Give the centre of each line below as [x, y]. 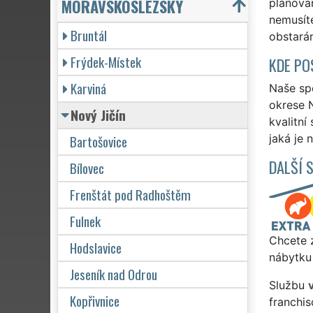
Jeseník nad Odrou [114, 274]
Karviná [88, 88]
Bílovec [87, 168]
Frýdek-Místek [106, 61]
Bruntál [89, 35]
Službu [288, 285]
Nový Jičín [98, 115]
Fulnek [85, 221]
